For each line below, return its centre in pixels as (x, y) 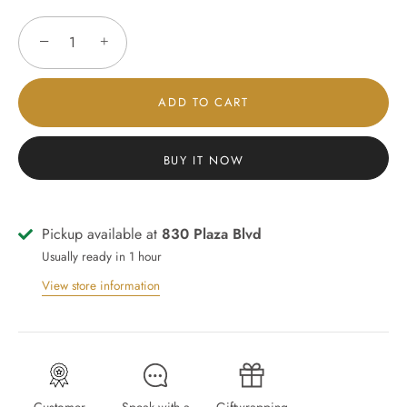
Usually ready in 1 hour (102, 256)
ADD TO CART (203, 102)
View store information (101, 285)
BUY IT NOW (203, 160)
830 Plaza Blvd (212, 234)
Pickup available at (102, 234)
